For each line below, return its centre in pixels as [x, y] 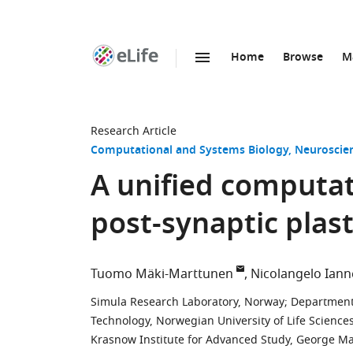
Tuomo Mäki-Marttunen [162, 274]
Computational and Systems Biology [190, 151]
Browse [303, 58]
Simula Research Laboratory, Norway [188, 302]
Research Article [134, 131]
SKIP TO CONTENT [182, 74]
